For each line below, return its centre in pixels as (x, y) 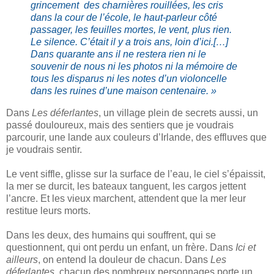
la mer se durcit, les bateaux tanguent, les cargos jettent (126, 186)
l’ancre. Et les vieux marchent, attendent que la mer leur (126, 198)
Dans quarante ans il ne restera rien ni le (118, 54)
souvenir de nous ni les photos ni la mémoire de (134, 67)
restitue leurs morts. (48, 210)
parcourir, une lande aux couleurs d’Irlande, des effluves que (136, 137)
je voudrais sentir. (44, 149)
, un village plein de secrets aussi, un (178, 113)
